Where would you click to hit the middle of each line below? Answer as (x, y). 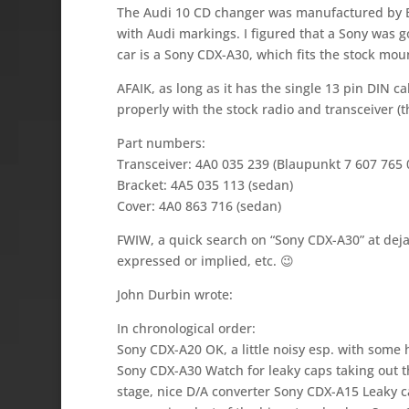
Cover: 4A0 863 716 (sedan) (199, 206)
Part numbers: (161, 143)
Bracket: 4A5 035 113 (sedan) (204, 185)
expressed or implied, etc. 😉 (205, 261)
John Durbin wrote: (174, 295)
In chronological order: (186, 329)
